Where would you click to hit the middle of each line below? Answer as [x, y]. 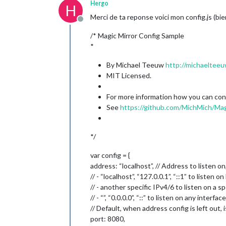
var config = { [110, 155]
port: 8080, [108, 219]
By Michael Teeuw [136, 65]
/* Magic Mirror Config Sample [137, 36]
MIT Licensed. [129, 75]
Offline [92, 24]
